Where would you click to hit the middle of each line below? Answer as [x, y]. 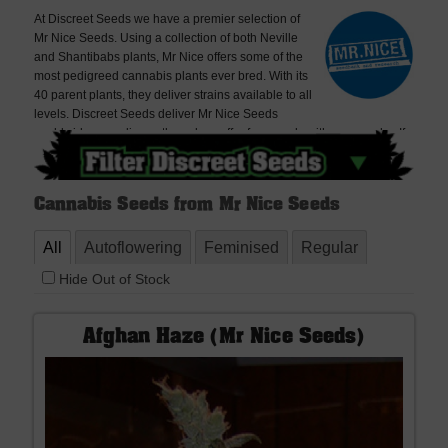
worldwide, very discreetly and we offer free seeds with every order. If [219, 133]
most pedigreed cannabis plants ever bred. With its [170, 76]
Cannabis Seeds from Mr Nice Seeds [186, 205]
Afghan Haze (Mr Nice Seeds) [224, 338]
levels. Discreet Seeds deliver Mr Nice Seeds [155, 114]
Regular [329, 247]
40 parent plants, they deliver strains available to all [172, 95]
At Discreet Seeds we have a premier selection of [166, 19]
